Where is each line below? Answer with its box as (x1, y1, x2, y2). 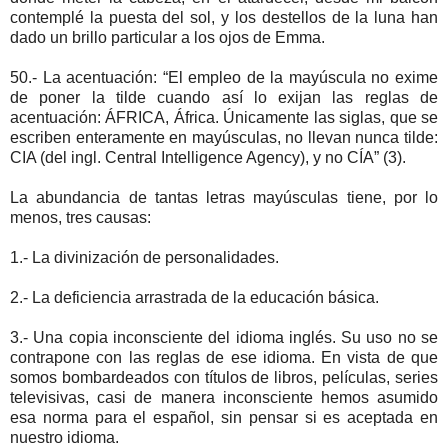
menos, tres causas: (10, 208, 151, 226)
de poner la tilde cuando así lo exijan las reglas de (10, 88, 438, 106)
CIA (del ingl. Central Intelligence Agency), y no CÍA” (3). (10, 148, 406, 166)
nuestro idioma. (10, 428, 119, 446)
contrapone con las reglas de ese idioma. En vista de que (10, 348, 438, 366)
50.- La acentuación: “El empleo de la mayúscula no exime (10, 68, 438, 86)
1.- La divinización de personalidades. (10, 248, 279, 266)
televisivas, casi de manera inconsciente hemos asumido (10, 388, 438, 406)
